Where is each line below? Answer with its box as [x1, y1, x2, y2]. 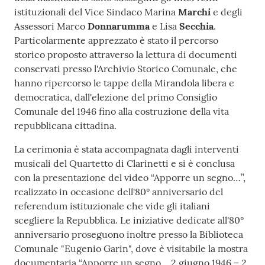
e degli [211, 6, 243, 18]
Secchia [179, 20, 214, 33]
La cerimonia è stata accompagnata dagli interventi [14, 143, 239, 156]
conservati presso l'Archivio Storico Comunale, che [14, 63, 237, 75]
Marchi [178, 6, 211, 18]
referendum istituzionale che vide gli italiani [14, 200, 210, 212]
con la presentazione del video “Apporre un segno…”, [14, 172, 245, 184]
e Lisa [150, 20, 179, 33]
